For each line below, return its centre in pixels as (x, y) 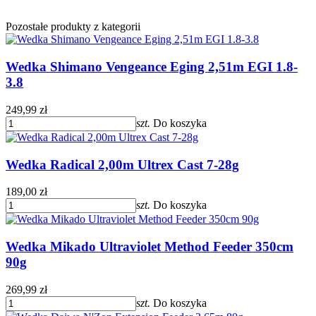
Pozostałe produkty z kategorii (73, 27)
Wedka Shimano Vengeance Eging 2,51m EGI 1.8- (152, 67)
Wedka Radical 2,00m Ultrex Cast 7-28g (122, 164)
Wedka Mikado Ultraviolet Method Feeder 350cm (150, 247)
